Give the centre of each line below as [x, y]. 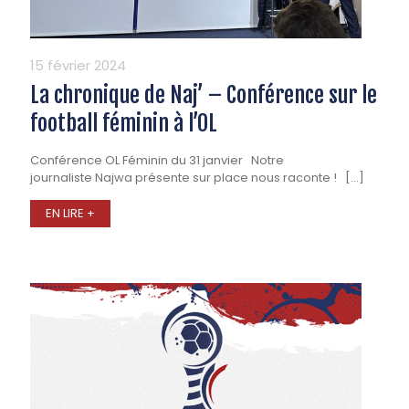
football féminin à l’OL [124, 124]
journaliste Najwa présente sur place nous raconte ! [186, 178]
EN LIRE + [70, 214]
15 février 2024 [78, 66]
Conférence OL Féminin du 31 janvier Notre [157, 161]
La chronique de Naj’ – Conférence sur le [204, 95]
